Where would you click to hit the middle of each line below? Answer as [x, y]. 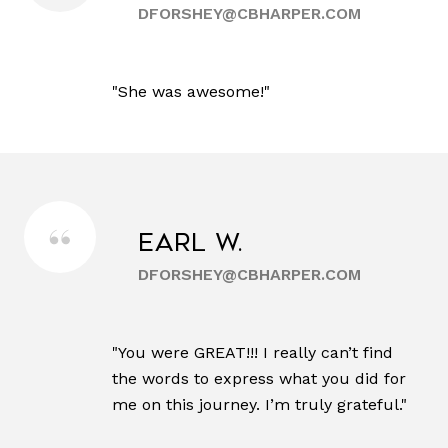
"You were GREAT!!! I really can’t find [252, 353]
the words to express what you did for [259, 379]
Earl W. [191, 243]
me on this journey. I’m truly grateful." [259, 405]
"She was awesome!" [191, 92]
